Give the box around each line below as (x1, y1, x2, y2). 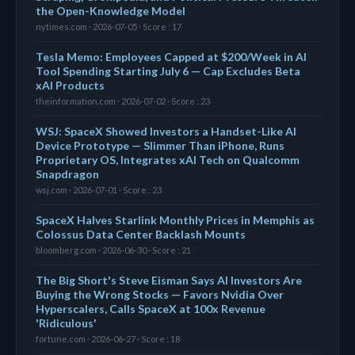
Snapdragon (36, 166, 99, 181)
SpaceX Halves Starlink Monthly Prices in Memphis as (36, 212, 315, 227)
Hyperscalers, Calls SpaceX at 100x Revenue (36, 301, 265, 315)
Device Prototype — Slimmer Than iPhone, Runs (36, 138, 284, 152)
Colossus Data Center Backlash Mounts (36, 227, 246, 241)
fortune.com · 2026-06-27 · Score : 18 (36, 333, 180, 344)
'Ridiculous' (36, 315, 97, 330)
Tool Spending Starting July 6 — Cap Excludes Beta (36, 63, 300, 78)
